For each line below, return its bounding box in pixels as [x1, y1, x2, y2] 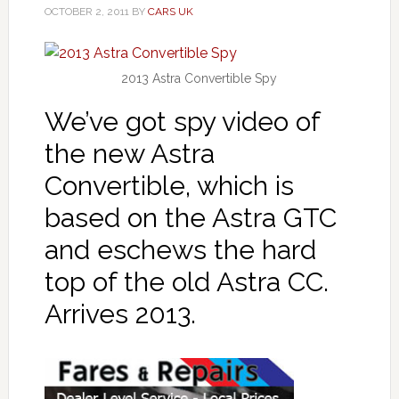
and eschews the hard [44, 233, 316, 265]
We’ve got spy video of [44, 105, 320, 137]
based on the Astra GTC [44, 201, 337, 233]
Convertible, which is [44, 169, 294, 201]
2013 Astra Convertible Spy [121, 70, 278, 85]
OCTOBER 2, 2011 [44, 4, 129, 18]
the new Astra [44, 137, 215, 169]
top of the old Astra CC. [44, 265, 329, 297]
